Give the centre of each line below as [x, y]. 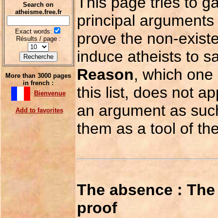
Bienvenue [50, 93]
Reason [105, 74]
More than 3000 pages [38, 76]
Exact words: [33, 31]
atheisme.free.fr [38, 12]
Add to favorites [39, 110]
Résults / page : [38, 39]
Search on [38, 5]
